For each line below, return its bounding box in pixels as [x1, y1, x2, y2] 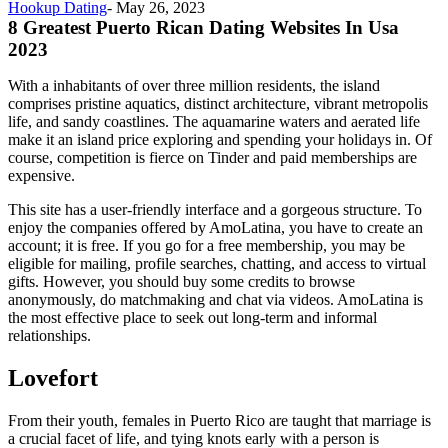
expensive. [8, 166, 75, 184]
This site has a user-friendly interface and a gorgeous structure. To [8, 200, 422, 218]
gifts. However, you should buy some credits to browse [8, 272, 355, 290]
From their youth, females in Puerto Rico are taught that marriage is [8, 411, 431, 429]
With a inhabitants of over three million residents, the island [8, 76, 380, 94]
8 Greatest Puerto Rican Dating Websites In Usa [8, 16, 399, 38]
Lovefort [8, 364, 98, 391]
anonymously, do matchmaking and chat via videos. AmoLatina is [8, 290, 423, 308]
